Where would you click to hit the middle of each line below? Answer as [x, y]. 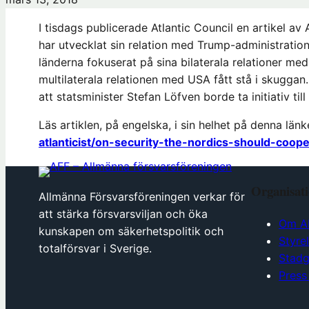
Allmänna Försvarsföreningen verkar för [142, 196]
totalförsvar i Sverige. [95, 248]
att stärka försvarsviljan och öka [123, 213]
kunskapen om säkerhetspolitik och [131, 231]
